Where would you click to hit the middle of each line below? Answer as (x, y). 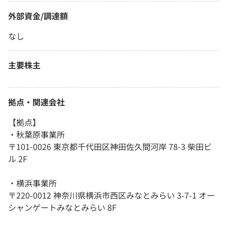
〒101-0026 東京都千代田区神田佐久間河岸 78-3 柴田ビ (110, 146)
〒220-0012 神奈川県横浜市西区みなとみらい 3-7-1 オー (111, 195)
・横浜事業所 (32, 183)
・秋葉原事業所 (36, 134)
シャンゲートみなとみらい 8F (62, 207)
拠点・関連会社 (36, 102)
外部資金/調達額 (38, 15)
